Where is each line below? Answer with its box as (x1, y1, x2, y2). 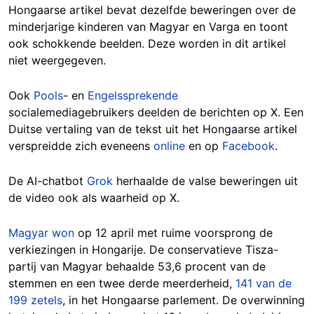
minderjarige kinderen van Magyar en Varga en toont (8, 19, 288, 34)
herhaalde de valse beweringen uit (113, 173, 298, 188)
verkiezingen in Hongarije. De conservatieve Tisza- (8, 242, 278, 257)
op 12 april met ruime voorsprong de (74, 225, 273, 240)
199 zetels (8, 292, 62, 307)
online (153, 138, 185, 153)
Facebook (222, 138, 275, 153)
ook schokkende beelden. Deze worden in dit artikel (8, 36, 286, 50)
